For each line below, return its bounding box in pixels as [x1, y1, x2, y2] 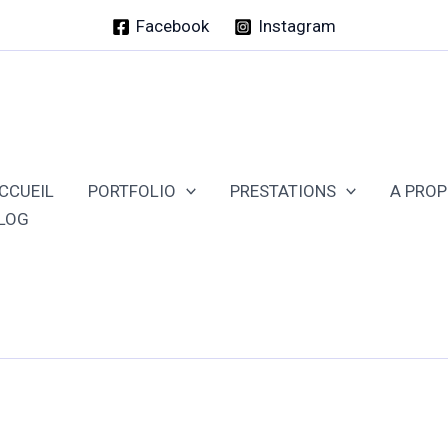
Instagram [258, 16, 337, 37]
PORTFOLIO [88, 180, 176, 201]
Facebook [135, 16, 209, 37]
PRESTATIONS [230, 180, 337, 201]
